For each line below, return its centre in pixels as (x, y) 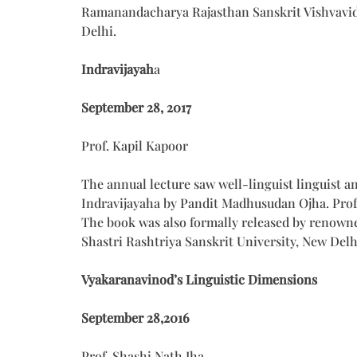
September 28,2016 (135, 317)
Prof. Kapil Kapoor (135, 145)
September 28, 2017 (136, 107)
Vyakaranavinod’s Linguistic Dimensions (199, 279)
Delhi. (99, 30)
